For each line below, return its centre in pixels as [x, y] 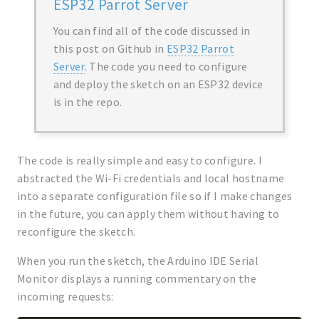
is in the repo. [88, 101]
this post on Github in [110, 48]
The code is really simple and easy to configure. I [140, 160]
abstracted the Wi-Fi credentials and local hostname [151, 178]
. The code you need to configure [166, 66]
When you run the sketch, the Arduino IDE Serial [138, 260]
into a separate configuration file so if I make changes [155, 195]
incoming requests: [66, 296]
